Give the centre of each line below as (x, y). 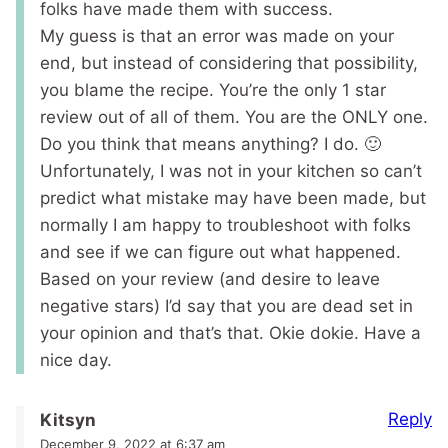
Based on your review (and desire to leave (210, 279)
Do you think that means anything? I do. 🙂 (210, 144)
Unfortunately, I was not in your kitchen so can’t (231, 171)
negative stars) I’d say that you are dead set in (226, 306)
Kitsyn (68, 420)
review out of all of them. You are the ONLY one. (234, 117)
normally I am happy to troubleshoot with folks (225, 225)
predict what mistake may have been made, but (233, 198)
